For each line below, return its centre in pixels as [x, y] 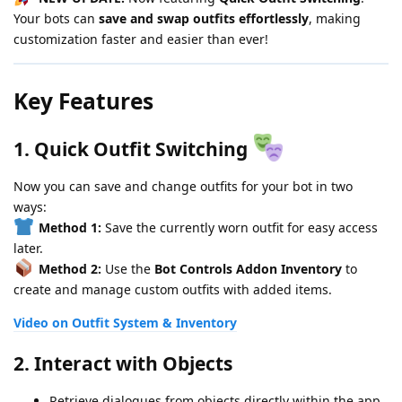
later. [28, 249]
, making [335, 19]
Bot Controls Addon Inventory [248, 269]
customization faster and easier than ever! [141, 39]
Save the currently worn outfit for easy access [239, 228]
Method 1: [70, 228]
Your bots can [56, 19]
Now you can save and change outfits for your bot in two [183, 187]
